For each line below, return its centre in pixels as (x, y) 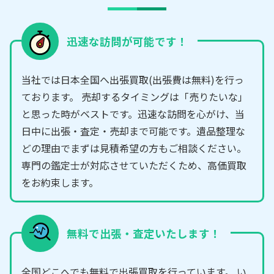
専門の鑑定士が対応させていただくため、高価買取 (134, 165)
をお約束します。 (60, 182)
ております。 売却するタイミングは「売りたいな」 (135, 96)
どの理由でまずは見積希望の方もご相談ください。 (134, 148)
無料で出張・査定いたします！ (143, 233)
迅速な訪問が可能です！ (127, 41)
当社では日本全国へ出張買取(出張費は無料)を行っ (133, 79)
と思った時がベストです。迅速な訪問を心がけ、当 (133, 113)
